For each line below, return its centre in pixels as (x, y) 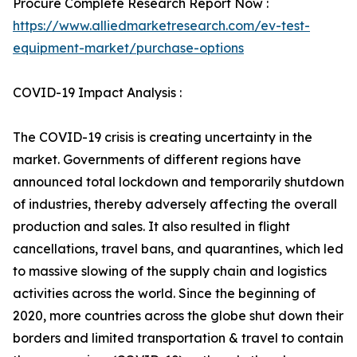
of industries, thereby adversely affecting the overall (175, 204)
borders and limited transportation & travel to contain (178, 338)
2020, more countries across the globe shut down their (178, 316)
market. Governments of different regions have (157, 159)
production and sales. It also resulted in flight (151, 226)
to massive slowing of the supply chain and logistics (170, 271)
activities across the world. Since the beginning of (164, 293)
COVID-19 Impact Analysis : (97, 92)
